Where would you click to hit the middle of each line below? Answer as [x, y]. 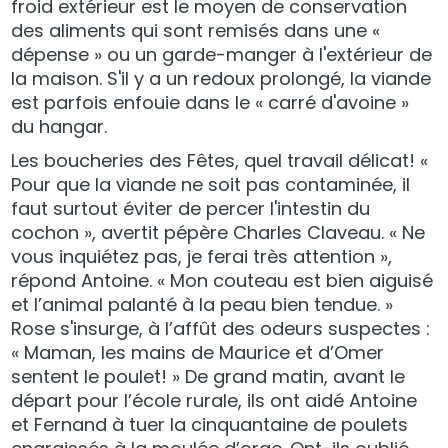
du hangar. [59, 126]
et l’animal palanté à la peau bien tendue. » [202, 304]
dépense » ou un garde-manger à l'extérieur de [222, 54]
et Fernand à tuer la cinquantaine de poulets [210, 424]
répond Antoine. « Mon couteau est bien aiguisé [222, 280]
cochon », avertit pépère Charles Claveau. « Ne [218, 232]
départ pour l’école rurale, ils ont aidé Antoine [214, 400]
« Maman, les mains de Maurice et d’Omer [198, 352]
